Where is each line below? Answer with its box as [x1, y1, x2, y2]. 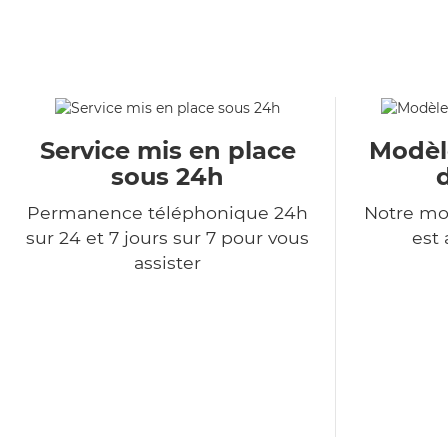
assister [134, 252, 201, 274]
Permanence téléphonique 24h [27, 202, 308, 224]
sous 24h [111, 162, 224, 192]
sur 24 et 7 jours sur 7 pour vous [26, 227, 309, 249]
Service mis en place [39, 136, 296, 166]
